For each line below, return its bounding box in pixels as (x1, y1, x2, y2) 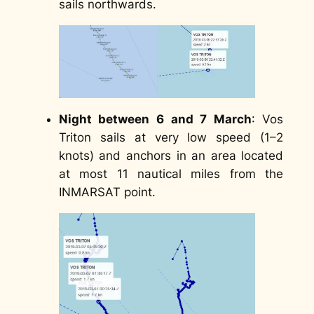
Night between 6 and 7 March (58, 111, 252, 126)
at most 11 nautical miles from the (58, 166, 284, 181)
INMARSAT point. (58, 184, 156, 199)
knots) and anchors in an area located (58, 148, 284, 163)
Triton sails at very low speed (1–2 (58, 130, 284, 144)
